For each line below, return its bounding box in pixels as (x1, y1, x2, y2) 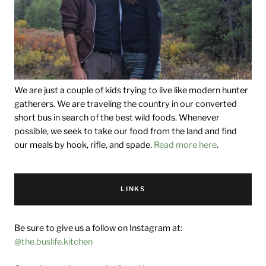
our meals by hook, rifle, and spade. (14, 139, 154, 150)
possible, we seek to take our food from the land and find (14, 125, 237, 137)
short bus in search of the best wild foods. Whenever (14, 112, 220, 123)
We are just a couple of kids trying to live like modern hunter (14, 84, 248, 96)
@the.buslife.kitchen (14, 236, 93, 248)
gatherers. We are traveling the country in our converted (14, 98, 237, 109)
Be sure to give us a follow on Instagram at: (14, 223, 182, 234)
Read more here (154, 139, 217, 150)
